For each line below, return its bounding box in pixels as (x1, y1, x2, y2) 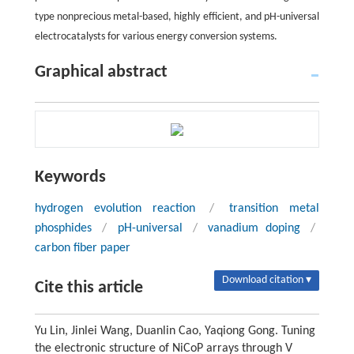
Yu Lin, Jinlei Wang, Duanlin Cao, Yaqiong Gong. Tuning (34, 325, 315, 338)
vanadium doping (208, 222, 300, 235)
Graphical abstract (34, 63, 168, 82)
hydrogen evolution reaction (34, 202, 195, 216)
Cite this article (34, 279, 143, 298)
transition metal (229, 202, 320, 216)
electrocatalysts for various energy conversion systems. (34, 31, 277, 43)
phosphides (34, 222, 92, 235)
